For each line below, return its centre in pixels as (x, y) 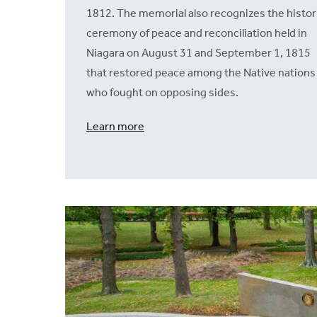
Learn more (115, 127)
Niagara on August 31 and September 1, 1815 (198, 53)
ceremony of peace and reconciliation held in (197, 33)
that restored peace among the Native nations (201, 73)
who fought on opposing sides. (162, 93)
